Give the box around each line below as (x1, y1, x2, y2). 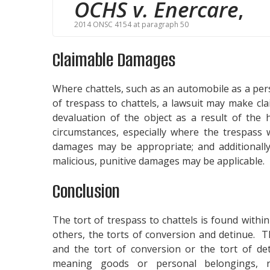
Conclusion (52, 178, 120, 205)
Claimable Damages (52, 47, 175, 74)
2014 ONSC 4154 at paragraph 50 (74, 19, 189, 30)
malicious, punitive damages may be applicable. (52, 154, 265, 168)
